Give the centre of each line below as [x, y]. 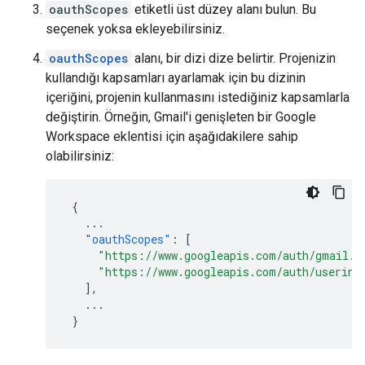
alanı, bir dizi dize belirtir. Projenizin [233, 58]
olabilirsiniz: [80, 156]
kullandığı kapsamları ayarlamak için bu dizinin [176, 78]
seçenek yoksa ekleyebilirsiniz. [135, 29]
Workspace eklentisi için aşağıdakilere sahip [172, 136]
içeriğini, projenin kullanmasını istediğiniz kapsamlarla [198, 97]
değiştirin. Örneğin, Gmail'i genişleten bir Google [181, 117]
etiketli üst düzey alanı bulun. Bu [224, 9]
